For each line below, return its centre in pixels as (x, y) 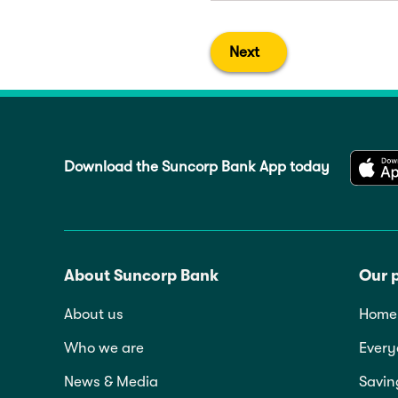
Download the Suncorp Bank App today (197, 166)
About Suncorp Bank (141, 276)
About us (94, 314)
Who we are (104, 348)
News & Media (111, 382)
